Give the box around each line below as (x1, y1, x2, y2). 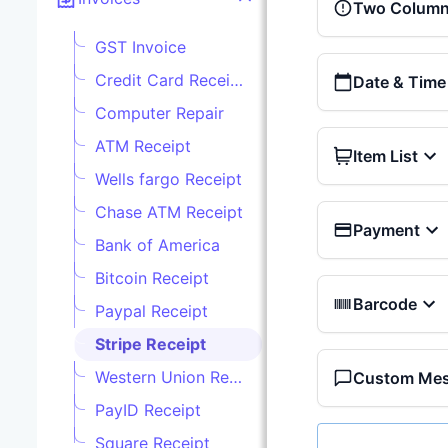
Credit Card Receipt (230, 70, 243, 91)
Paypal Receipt (95, 301, 208, 322)
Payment (353, 220, 420, 240)
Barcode (353, 294, 417, 314)
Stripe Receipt (95, 334, 206, 355)
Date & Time (353, 72, 446, 92)
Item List (353, 146, 418, 166)
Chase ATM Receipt (95, 202, 243, 223)
